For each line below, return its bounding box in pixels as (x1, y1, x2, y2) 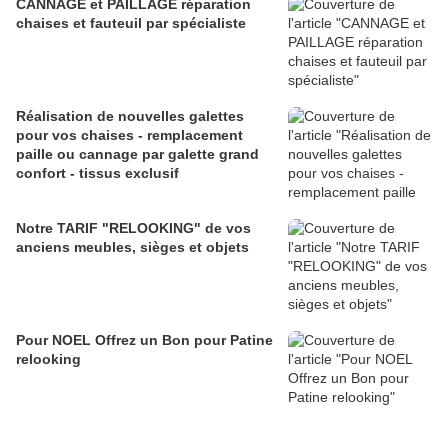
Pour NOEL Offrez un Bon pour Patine (16, 332, 95, 349)
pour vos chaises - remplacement (16, 127, 243, 144)
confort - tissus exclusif (16, 165, 179, 182)
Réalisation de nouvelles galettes (16, 108, 244, 125)
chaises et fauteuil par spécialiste (16, 15, 246, 32)
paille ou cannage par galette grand (16, 146, 259, 163)
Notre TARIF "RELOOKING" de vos (16, 220, 251, 237)
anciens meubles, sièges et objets (16, 239, 249, 256)
